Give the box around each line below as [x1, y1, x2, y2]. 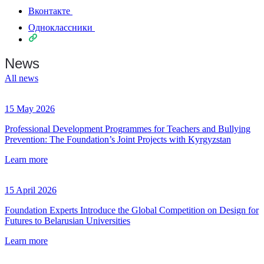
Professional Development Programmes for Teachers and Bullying [5, 124, 250, 134]
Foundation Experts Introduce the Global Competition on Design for [5, 205, 259, 216]
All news [5, 73, 38, 84]
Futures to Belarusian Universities [5, 216, 130, 226]
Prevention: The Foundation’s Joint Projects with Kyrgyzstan [5, 134, 231, 145]
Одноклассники [28, 22, 93, 33]
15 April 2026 [5, 185, 57, 196]
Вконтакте [28, 6, 70, 16]
